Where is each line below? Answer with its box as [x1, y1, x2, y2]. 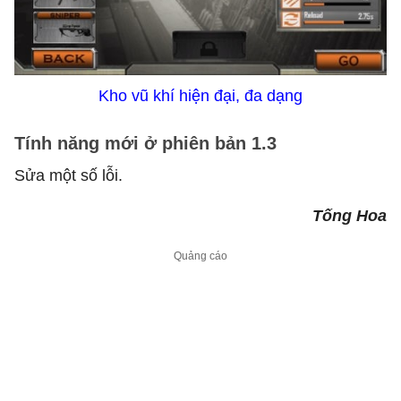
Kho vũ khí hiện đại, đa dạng [98, 86, 303, 105]
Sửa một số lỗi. [14, 166, 123, 184]
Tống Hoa [312, 206, 387, 225]
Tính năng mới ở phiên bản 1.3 [14, 132, 277, 153]
